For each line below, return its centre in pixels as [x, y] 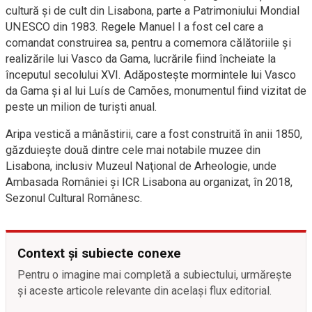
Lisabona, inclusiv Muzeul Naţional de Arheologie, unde [141, 166]
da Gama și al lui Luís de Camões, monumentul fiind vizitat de [156, 91]
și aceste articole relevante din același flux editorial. [145, 291]
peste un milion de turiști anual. [81, 107]
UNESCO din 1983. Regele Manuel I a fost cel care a [134, 27]
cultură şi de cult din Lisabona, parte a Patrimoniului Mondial [153, 11]
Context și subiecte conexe [99, 253]
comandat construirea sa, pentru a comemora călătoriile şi [148, 43]
